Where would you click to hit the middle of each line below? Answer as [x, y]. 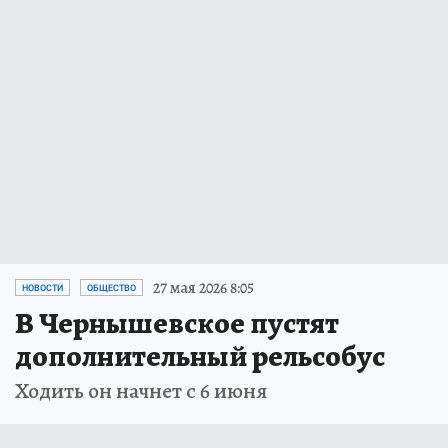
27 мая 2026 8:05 [203, 287]
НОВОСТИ [42, 287]
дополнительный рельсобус [200, 355]
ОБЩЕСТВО [111, 287]
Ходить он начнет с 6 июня [141, 390]
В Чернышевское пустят [177, 322]
